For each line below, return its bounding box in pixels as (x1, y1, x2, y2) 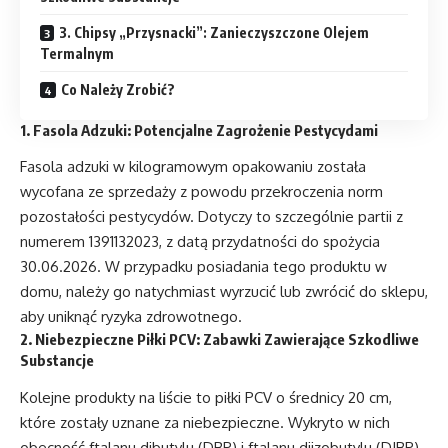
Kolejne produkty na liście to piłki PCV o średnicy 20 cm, (20, 387, 392, 407)
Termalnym (40, 44, 114, 62)
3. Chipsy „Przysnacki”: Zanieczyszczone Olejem (59, 23, 369, 41)
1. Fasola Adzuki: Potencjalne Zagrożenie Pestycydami (20, 120, 378, 139)
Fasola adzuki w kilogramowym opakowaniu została (20, 157, 366, 177)
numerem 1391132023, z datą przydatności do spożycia (20, 232, 380, 252)
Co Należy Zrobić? (61, 80, 175, 98)
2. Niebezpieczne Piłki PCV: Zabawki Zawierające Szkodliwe (20, 330, 419, 349)
